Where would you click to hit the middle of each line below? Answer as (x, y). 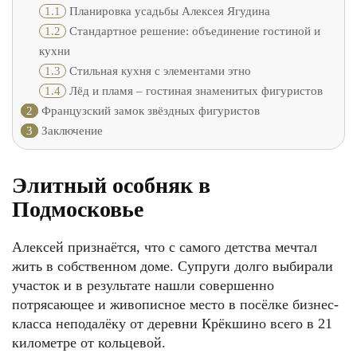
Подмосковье (78, 209)
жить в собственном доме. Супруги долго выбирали (173, 266)
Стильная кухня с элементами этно (158, 71)
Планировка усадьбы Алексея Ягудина (168, 12)
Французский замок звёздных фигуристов (149, 111)
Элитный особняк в (111, 185)
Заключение (71, 131)
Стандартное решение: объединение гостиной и (193, 31)
